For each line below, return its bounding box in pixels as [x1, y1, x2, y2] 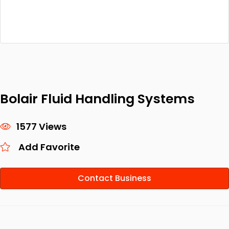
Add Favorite [18, 141, 80, 153]
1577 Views [16, 120, 66, 133]
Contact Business [78, 172, 151, 184]
